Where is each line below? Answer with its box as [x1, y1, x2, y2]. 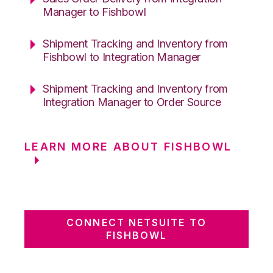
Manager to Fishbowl [43, 5, 146, 18]
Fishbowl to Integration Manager [43, 50, 200, 63]
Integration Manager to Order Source [43, 95, 221, 108]
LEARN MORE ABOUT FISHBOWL [24, 140, 232, 153]
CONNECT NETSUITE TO [66, 216, 207, 229]
